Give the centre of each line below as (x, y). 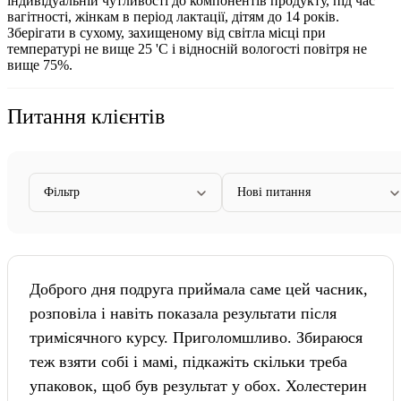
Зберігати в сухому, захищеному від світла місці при (166, 32)
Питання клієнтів (86, 116)
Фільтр (62, 192)
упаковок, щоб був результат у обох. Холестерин (198, 385)
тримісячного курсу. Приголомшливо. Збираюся (196, 337)
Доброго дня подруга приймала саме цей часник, (199, 289)
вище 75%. (40, 64)
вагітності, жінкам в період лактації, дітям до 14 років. (173, 16)
